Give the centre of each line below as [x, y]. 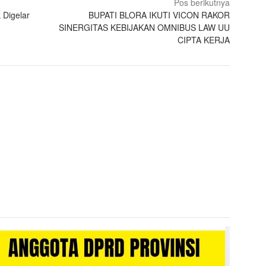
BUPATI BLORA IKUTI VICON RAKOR [159, 15]
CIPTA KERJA [204, 39]
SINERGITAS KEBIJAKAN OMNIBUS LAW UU [145, 27]
